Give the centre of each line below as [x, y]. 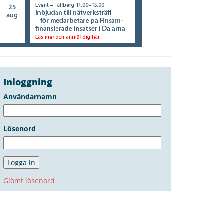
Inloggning [28, 82]
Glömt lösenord [29, 181]
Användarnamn [30, 96]
